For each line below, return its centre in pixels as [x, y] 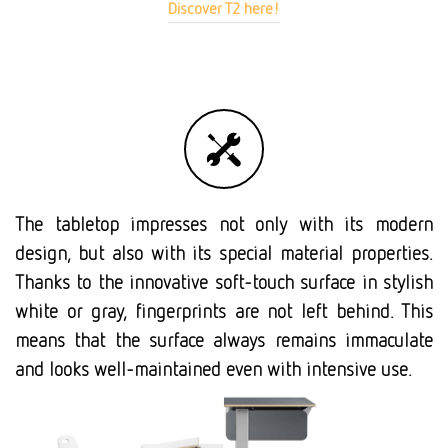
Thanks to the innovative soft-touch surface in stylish [224, 282]
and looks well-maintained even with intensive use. [213, 369]
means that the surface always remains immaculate [224, 340]
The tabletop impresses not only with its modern [224, 224]
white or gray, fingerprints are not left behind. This [224, 311]
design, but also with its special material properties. [224, 253]
